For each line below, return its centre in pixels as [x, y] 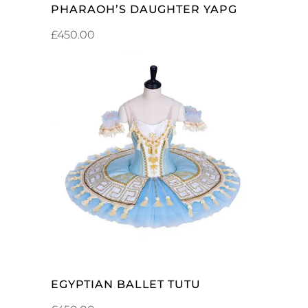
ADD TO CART [155, 153]
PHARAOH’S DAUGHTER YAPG [144, 9]
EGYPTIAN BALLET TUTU [126, 284]
